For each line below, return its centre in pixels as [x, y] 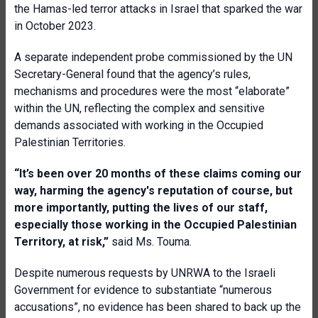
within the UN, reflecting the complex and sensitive [139, 108]
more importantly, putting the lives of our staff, [141, 208]
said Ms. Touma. [152, 242]
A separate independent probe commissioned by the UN [153, 57]
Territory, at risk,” [63, 242]
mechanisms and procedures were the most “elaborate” [152, 91]
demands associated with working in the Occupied [139, 125]
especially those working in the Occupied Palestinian [155, 225]
